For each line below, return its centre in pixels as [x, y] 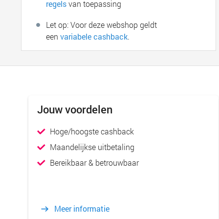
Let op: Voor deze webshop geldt [102, 25]
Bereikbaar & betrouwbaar [95, 163]
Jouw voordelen [75, 109]
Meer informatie [82, 208]
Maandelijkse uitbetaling [92, 147]
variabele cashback [94, 36]
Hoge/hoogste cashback [92, 131]
